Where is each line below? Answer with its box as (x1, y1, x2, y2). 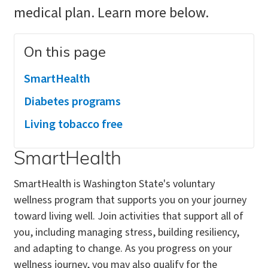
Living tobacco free (24, 116, 123, 133)
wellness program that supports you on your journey (14, 193, 246, 208)
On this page (24, 42, 106, 62)
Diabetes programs (24, 93, 121, 110)
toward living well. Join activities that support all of (14, 209, 243, 224)
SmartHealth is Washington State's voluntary (14, 176, 215, 191)
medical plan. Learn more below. (14, 2, 209, 23)
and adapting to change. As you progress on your (14, 241, 232, 256)
